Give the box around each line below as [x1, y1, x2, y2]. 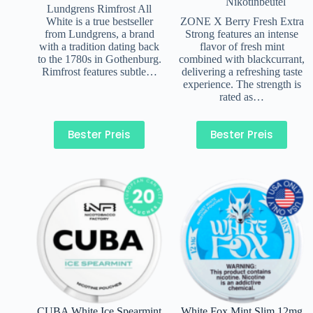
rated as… [219, 90, 264, 103]
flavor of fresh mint [199, 40, 284, 52]
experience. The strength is [182, 78, 301, 90]
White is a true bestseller [45, 15, 153, 27]
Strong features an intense [185, 27, 298, 40]
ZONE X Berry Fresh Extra [180, 15, 304, 27]
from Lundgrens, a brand [44, 27, 154, 40]
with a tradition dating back [39, 40, 159, 52]
